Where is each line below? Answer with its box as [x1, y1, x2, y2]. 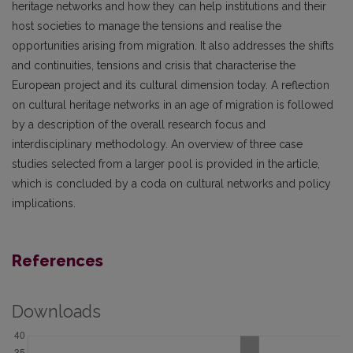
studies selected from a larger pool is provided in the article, [12, 158, 320, 170]
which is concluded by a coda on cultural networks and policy [12, 177, 331, 190]
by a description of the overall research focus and [12, 118, 266, 131]
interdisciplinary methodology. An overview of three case [12, 138, 303, 150]
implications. [12, 197, 76, 210]
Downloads [12, 302, 101, 321]
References [12, 251, 103, 270]
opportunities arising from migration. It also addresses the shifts [12, 39, 334, 52]
